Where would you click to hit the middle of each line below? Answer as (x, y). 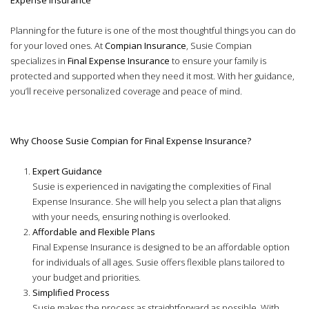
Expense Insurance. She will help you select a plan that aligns (157, 201)
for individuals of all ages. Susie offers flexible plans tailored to (159, 262)
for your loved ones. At (58, 45)
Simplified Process (71, 292)
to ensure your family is (218, 60)
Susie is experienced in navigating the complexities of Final (152, 186)
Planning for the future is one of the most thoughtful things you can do (153, 30)
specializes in (39, 60)
